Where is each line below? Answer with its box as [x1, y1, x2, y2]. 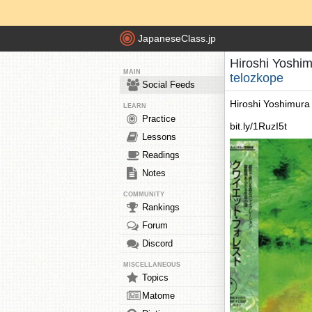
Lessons [142, 132, 176, 142]
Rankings [142, 202, 180, 212]
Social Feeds [142, 79, 195, 90]
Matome [142, 290, 175, 301]
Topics [142, 272, 169, 283]
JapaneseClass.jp [138, 33, 216, 45]
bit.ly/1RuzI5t [230, 120, 287, 132]
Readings [142, 150, 180, 160]
